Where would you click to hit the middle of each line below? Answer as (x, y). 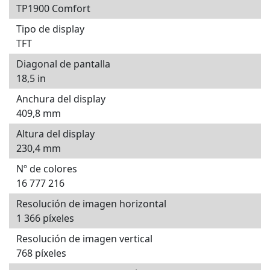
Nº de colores (47, 169)
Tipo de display (50, 29)
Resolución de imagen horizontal (91, 204)
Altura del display (55, 134)
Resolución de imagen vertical (84, 239)
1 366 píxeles (45, 218)
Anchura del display (61, 99)
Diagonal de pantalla (63, 64)
